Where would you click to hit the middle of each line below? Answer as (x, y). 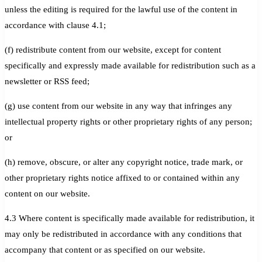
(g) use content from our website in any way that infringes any (118, 106)
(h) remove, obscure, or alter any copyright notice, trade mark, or (124, 162)
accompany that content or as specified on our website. (105, 249)
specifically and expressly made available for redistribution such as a (130, 65)
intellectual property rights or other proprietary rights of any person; (128, 121)
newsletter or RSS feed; (47, 81)
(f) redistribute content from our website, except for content (113, 49)
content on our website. (47, 193)
